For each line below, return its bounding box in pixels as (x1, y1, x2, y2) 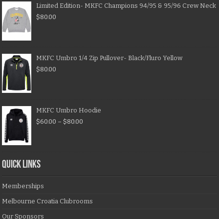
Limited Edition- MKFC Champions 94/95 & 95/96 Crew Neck (36, 2, 217, 10)
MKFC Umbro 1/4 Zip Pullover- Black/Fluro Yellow (36, 54, 183, 62)
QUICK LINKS (2, 159, 41, 171)
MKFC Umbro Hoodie (36, 107, 102, 114)
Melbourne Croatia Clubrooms (2, 197, 93, 205)
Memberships (2, 182, 44, 190)
